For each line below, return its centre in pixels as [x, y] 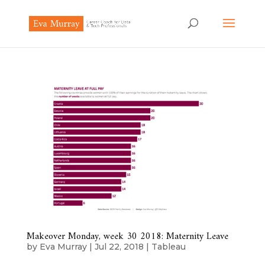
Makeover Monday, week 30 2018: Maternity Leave [127, 237]
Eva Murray [63, 247]
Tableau [168, 247]
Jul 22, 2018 [119, 247]
